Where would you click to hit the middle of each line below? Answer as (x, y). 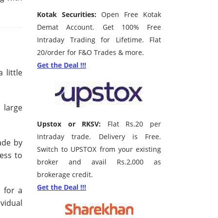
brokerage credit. (65, 175)
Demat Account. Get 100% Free (99, 27)
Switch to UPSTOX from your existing (99, 149)
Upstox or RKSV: (69, 124)
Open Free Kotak (129, 15)
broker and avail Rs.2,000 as (99, 162)
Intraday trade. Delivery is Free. (99, 137)
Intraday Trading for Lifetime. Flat (99, 40)
